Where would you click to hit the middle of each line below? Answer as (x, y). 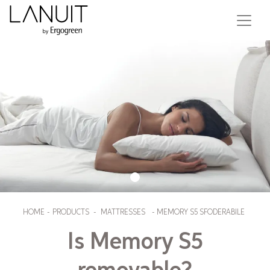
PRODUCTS (71, 213)
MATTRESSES (123, 213)
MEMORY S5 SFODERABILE (201, 213)
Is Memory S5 (135, 243)
